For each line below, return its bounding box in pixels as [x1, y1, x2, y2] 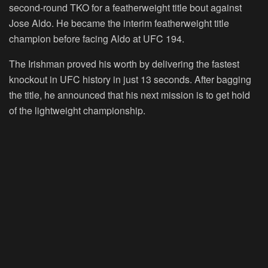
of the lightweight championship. [9, 103, 145, 118]
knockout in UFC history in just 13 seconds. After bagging [9, 72, 251, 87]
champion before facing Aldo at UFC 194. [9, 32, 184, 46]
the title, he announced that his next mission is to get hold [9, 88, 250, 102]
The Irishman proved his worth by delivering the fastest [9, 57, 239, 71]
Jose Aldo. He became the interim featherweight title [9, 16, 229, 31]
